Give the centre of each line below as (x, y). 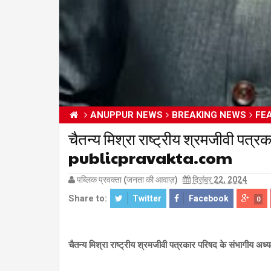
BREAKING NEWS (209, 115)
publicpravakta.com (150, 157)
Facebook (209, 198)
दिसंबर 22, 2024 (220, 179)
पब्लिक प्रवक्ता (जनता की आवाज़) (127, 179)
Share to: (88, 198)
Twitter (147, 198)
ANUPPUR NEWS (126, 115)
